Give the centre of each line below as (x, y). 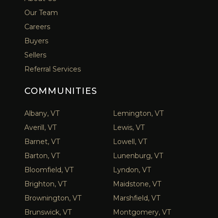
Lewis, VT (129, 127)
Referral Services (53, 69)
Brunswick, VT (48, 212)
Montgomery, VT (142, 212)
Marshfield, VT (136, 198)
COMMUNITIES (61, 91)
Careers (37, 27)
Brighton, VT (45, 184)
